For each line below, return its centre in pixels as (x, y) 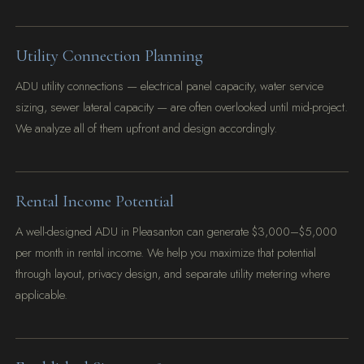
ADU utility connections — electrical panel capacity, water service (170, 86)
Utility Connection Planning (110, 56)
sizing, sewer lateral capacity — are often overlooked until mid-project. (182, 107)
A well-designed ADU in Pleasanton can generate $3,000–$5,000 (177, 231)
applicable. (42, 295)
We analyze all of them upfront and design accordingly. (147, 128)
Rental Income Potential (95, 201)
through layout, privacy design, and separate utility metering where (173, 273)
